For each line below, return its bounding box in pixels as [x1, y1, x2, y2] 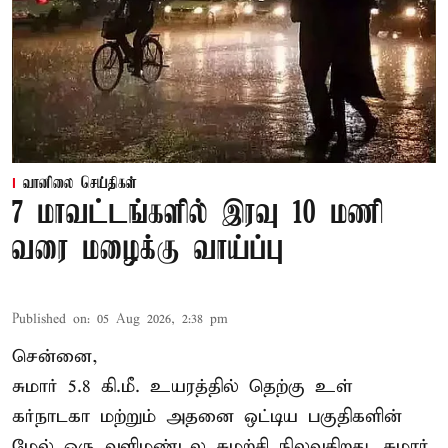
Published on [12, 310, 87, 328]
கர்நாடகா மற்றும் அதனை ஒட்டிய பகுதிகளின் [12, 404, 402, 428]
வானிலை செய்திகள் [23, 174, 137, 193]
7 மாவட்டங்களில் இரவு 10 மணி [12, 196, 384, 232]
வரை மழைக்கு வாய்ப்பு [12, 232, 284, 268]
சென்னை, [12, 344, 98, 368]
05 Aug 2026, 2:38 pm [97, 310, 228, 328]
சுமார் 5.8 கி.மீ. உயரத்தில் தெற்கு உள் [12, 374, 353, 398]
